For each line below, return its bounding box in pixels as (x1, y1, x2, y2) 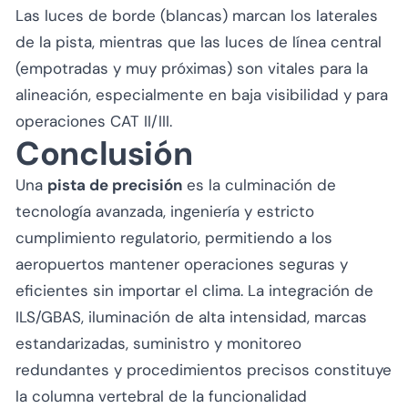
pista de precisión (47, 174, 182, 195)
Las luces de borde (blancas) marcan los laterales (15, 5, 378, 25)
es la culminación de (182, 174, 336, 195)
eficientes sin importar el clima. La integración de (15, 280, 373, 301)
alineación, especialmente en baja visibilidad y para (15, 84, 388, 105)
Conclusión (15, 131, 193, 175)
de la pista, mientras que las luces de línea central (15, 31, 382, 52)
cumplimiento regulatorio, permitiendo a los (15, 227, 332, 248)
